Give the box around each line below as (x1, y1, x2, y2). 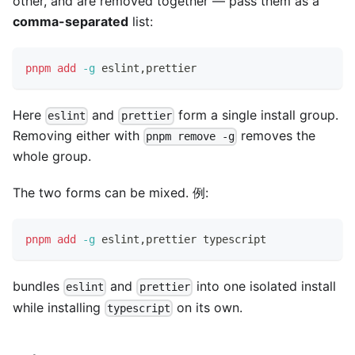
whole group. (13, 148, 91, 165)
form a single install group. (174, 107, 338, 124)
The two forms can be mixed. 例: (13, 185, 208, 201)
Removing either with (13, 128, 143, 144)
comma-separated (13, 13, 128, 30)
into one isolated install (192, 278, 336, 295)
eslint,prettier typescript (95, 233, 266, 246)
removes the (237, 128, 316, 144)
